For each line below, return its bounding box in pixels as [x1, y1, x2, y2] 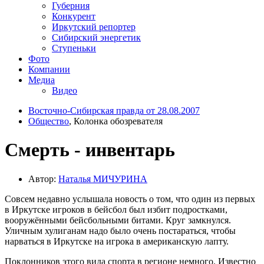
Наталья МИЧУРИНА [58, 173, 147, 184]
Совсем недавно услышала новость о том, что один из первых [5, 193, 255, 204]
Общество [28, 115, 69, 126]
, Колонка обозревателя [69, 115, 163, 126]
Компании [28, 64, 70, 74]
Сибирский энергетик [52, 32, 141, 42]
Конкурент [52, 11, 95, 21]
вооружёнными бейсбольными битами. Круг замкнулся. [5, 214, 231, 225]
